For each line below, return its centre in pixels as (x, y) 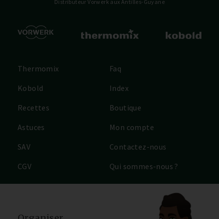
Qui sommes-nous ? (144, 166)
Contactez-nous (138, 147)
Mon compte (132, 127)
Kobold (31, 88)
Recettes (34, 108)
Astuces (31, 127)
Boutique (126, 108)
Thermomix (38, 69)
